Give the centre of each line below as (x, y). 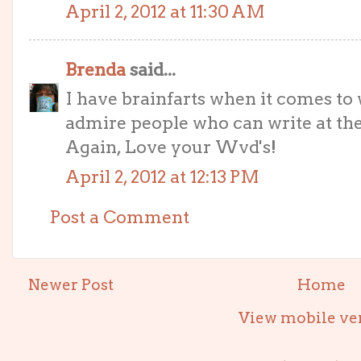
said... (151, 69)
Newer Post (71, 284)
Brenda (95, 69)
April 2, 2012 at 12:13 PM (162, 176)
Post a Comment (119, 217)
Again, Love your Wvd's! (171, 147)
